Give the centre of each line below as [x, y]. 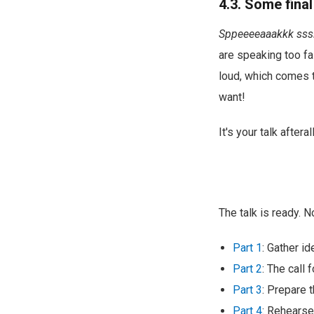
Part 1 [247, 247]
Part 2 [247, 268]
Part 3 [247, 289]
